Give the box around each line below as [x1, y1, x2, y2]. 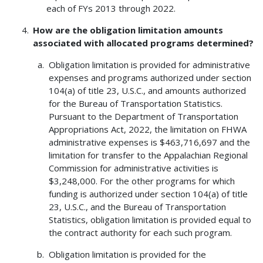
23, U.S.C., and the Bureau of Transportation [48, 201, 226, 213]
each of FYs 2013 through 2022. [46, 2, 176, 15]
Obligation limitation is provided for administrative [48, 59, 250, 71]
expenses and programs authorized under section [48, 72, 251, 84]
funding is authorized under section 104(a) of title [48, 188, 248, 200]
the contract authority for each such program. [48, 227, 232, 239]
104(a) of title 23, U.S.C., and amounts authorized [48, 85, 246, 97]
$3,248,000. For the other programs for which [48, 175, 235, 187]
